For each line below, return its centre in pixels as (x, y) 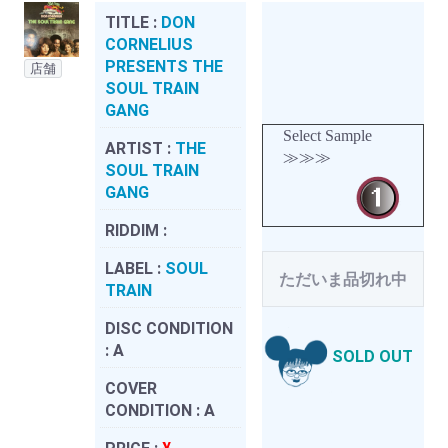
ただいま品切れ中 (343, 279)
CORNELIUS (149, 44)
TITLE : (133, 22)
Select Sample (327, 135)
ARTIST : (140, 148)
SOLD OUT (372, 357)
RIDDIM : (136, 230)
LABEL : (135, 268)
